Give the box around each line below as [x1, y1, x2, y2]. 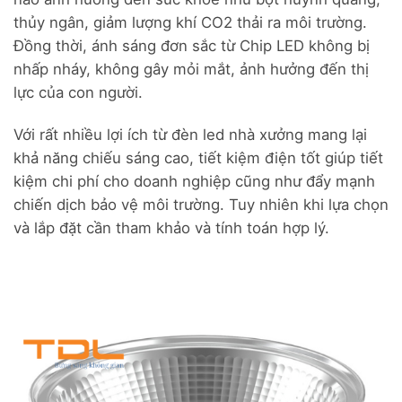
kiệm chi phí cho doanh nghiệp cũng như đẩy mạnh [13, 172, 375, 191]
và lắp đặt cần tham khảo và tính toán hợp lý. [13, 219, 329, 238]
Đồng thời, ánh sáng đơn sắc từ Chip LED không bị [13, 37, 370, 56]
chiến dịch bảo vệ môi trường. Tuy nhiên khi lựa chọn [13, 196, 389, 214]
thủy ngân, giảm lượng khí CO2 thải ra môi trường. [13, 13, 367, 32]
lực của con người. [13, 83, 143, 102]
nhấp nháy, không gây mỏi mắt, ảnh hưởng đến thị [13, 60, 369, 79]
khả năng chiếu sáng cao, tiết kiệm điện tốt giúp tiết [13, 149, 383, 168]
